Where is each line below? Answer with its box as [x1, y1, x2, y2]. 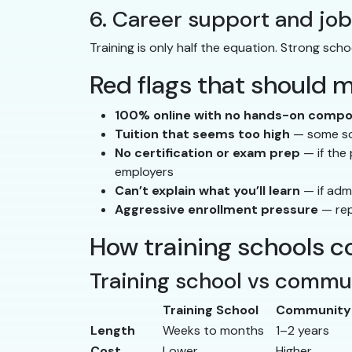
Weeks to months [163, 322, 264, 339]
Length [90, 322, 135, 339]
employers [115, 163, 174, 181]
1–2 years [276, 322, 329, 339]
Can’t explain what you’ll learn [115, 182, 300, 200]
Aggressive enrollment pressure [115, 201, 318, 218]
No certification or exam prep [115, 145, 300, 162]
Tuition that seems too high [115, 126, 290, 143]
